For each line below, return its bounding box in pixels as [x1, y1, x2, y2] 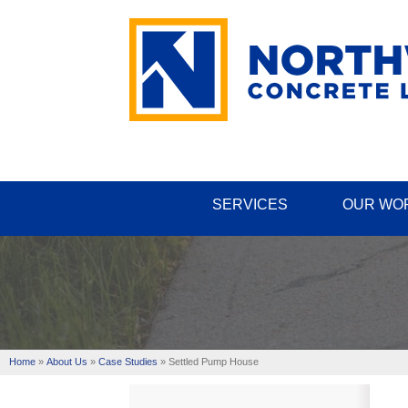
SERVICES [211, 197, 288, 212]
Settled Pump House [168, 356, 259, 367]
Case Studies [98, 356, 158, 367]
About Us [46, 356, 87, 367]
